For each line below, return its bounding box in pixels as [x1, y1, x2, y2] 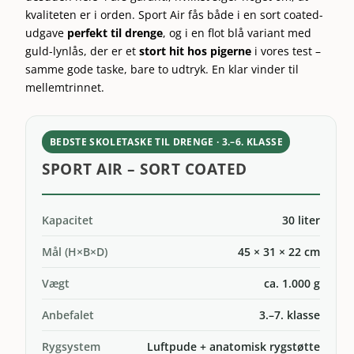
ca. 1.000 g [263, 275, 320, 291]
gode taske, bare [67, 61, 159, 77]
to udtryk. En [158, 61, 229, 77]
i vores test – [251, 43, 322, 58]
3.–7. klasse [258, 307, 320, 322]
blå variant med [228, 24, 312, 40]
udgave [25, 24, 65, 40]
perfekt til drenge [64, 24, 164, 40]
